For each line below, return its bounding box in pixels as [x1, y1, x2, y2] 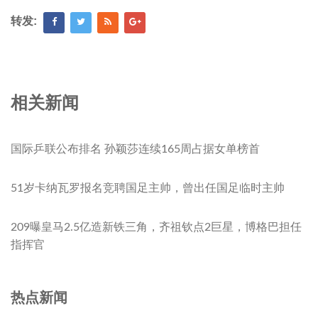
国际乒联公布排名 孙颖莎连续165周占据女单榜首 [11, 143, 260, 155]
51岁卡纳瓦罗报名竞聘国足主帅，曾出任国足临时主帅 [11, 182, 285, 194]
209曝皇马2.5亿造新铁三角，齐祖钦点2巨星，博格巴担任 [11, 221, 302, 233]
